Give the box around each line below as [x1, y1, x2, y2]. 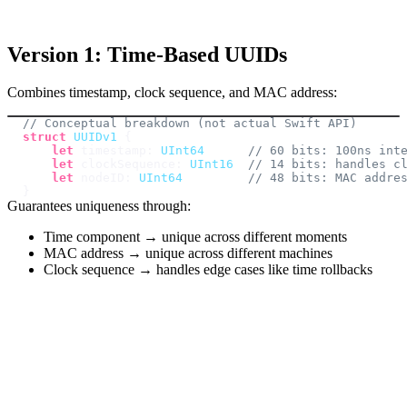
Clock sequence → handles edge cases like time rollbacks [44, 262, 372, 278]
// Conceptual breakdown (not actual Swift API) [23, 116, 357, 131]
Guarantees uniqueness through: [7, 198, 191, 214]
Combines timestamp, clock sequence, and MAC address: [7, 84, 337, 101]
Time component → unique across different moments [44, 229, 347, 245]
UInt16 [190, 157, 233, 172]
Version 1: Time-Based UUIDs [7, 42, 287, 66]
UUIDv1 [74, 130, 117, 144]
